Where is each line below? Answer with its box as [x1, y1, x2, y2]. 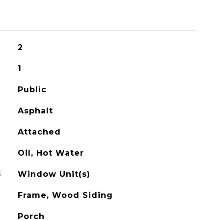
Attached [17, 127, 61, 137]
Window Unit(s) [17, 169, 90, 179]
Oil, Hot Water [17, 148, 84, 158]
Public [17, 85, 47, 94]
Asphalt [17, 106, 53, 115]
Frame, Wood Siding [17, 191, 113, 200]
